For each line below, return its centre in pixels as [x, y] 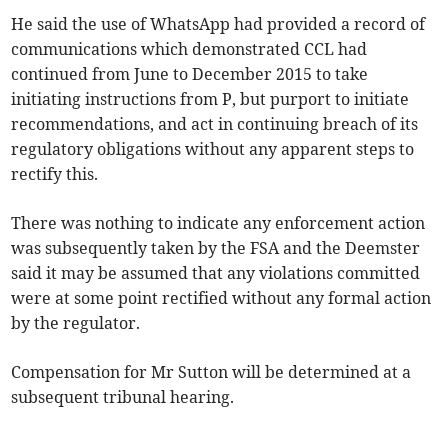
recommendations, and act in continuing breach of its [215, 123]
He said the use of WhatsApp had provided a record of [218, 23]
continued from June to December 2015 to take [190, 73]
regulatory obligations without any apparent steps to [213, 148]
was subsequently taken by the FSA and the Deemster [216, 247]
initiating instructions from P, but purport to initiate [210, 98]
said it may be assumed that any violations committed [216, 272]
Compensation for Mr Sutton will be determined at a [211, 371]
